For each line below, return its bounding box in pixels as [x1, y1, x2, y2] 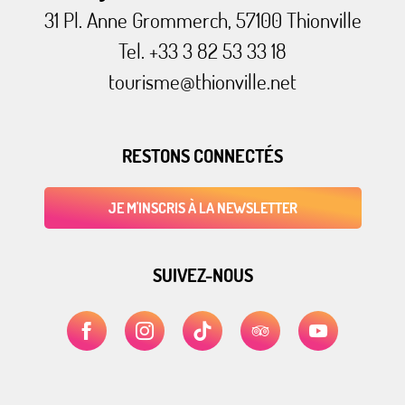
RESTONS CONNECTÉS [122, 143, 283, 167]
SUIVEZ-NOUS [152, 262, 253, 287]
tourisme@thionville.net [108, 67, 297, 94]
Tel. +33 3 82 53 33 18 [118, 36, 287, 63]
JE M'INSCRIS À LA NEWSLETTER [108, 198, 297, 217]
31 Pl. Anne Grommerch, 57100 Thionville [43, 5, 362, 33]
